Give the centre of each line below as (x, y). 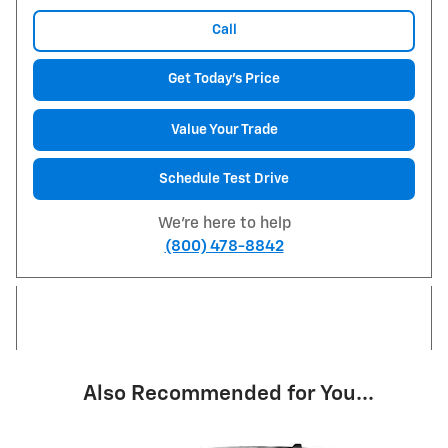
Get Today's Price (224, 79)
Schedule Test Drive (224, 178)
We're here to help (224, 223)
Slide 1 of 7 (48, 436)
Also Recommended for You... (228, 394)
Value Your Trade (224, 129)
